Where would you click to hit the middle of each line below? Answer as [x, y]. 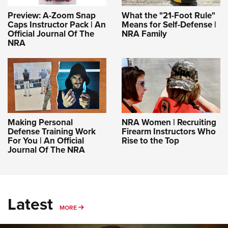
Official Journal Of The [51, 34]
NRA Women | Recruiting [169, 122]
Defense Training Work [52, 131]
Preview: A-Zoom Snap [52, 15]
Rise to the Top [150, 140]
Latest [30, 204]
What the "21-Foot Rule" [168, 15]
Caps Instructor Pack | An [57, 24]
